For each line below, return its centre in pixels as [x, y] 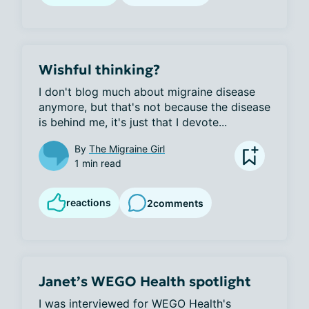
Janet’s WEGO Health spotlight [145, 281]
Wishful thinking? [99, 70]
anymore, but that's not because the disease [154, 107]
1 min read [98, 163]
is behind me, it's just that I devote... [133, 122]
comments [178, 203]
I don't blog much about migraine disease [147, 92]
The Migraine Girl [127, 149]
